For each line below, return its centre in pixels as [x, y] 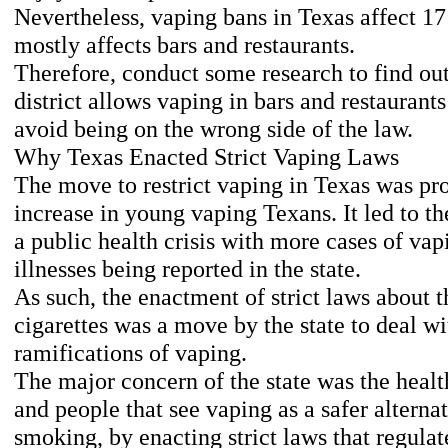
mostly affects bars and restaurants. [184, 44]
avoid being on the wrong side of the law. [213, 128]
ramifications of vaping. [130, 352]
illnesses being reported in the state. [187, 268]
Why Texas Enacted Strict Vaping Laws [206, 156]
